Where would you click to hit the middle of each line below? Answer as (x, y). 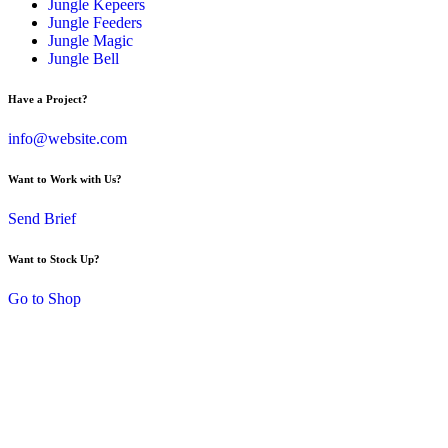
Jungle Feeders (95, 23)
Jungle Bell (83, 59)
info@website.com (67, 139)
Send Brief (42, 219)
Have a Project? (48, 99)
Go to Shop (44, 299)
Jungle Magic (90, 41)
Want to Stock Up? (54, 259)
